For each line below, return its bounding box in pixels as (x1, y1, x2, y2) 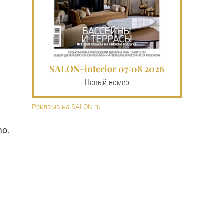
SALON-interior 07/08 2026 (49, 62, 164, 75)
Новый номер (84, 77, 129, 87)
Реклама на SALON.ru (32, 102, 101, 111)
